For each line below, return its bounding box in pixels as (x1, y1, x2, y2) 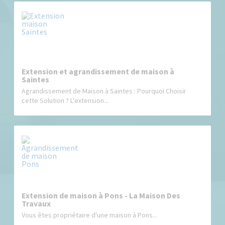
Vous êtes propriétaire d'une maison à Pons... (22, 210, 158, 219)
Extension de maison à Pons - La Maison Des (22, 190, 181, 200)
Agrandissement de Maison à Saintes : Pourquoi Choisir (22, 86, 187, 95)
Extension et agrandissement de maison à (22, 66, 175, 76)
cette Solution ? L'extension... (22, 95, 109, 105)
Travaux (22, 198, 51, 208)
